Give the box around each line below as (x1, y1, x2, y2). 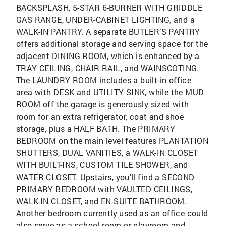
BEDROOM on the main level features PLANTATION (16, 135, 208, 146)
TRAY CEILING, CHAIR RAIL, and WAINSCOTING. (16, 63, 199, 74)
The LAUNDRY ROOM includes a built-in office (16, 75, 192, 86)
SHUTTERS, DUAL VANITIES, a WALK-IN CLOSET (16, 147, 198, 158)
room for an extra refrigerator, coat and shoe (16, 111, 184, 122)
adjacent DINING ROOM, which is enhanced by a (16, 50, 200, 62)
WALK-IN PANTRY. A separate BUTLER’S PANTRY (16, 26, 200, 37)
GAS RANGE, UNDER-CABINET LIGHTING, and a (16, 14, 195, 25)
